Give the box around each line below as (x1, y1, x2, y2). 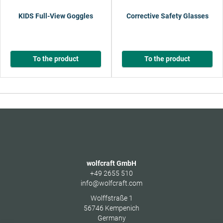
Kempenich (105, 204, 139, 213)
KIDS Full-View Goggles (18, 11, 93, 20)
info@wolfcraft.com (81, 179, 142, 188)
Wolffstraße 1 (90, 194, 133, 203)
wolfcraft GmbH (87, 159, 136, 168)
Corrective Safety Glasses (126, 11, 209, 20)
